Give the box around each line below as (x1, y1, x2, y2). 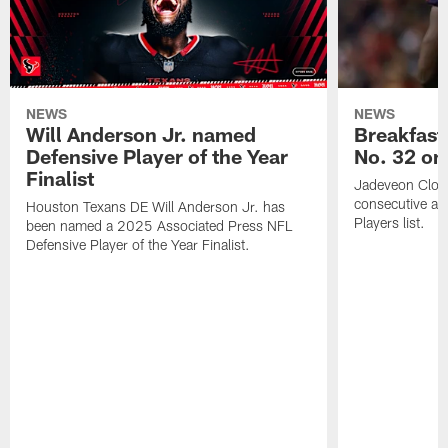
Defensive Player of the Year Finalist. (26, 235, 251, 253)
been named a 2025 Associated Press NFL (26, 216, 293, 234)
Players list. (353, 213, 425, 231)
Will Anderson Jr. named (26, 121, 257, 146)
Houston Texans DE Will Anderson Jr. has (26, 197, 286, 215)
